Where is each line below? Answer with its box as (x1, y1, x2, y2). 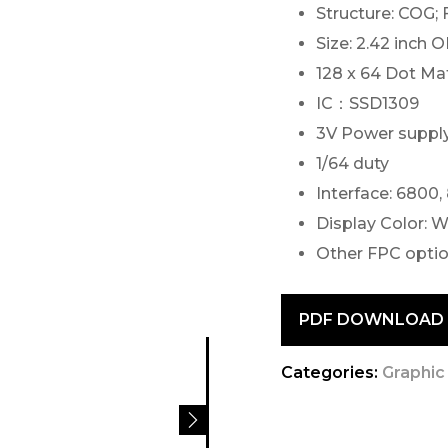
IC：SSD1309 (316, 94, 420, 113)
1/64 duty (316, 154, 390, 173)
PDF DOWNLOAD (298, 310, 444, 329)
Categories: (281, 363, 379, 382)
